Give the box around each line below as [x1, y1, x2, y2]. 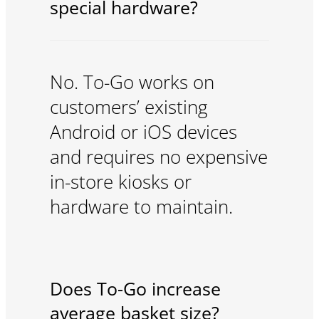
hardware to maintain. [49, 194, 233, 219]
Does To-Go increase [49, 276, 221, 301]
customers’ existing [49, 94, 208, 120]
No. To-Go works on [49, 69, 214, 95]
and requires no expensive [49, 144, 268, 169]
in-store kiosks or [49, 169, 192, 194]
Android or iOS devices [49, 119, 237, 145]
